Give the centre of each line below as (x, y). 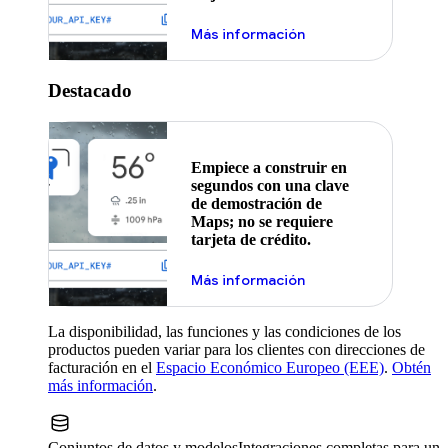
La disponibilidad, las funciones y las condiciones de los (224, 332)
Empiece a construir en (268, 167)
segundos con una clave (269, 185)
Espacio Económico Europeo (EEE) (270, 368)
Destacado (90, 90)
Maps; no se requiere (261, 221)
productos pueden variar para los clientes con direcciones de (236, 350)
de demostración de (256, 203)
